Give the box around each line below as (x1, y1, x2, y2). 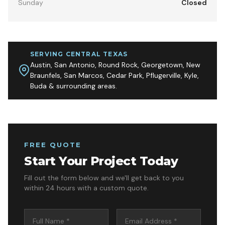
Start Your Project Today (24, 153, 178, 168)
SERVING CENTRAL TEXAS (30, 50, 128, 58)
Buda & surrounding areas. (30, 81, 117, 90)
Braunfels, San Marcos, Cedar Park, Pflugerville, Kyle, (30, 70, 199, 80)
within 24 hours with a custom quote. (24, 183, 149, 192)
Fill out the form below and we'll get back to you (24, 173, 184, 182)
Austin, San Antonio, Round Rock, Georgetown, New (30, 60, 200, 69)
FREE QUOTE (24, 140, 81, 149)
